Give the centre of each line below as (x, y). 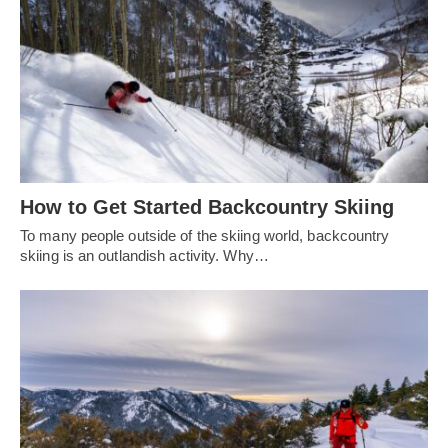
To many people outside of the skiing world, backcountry (205, 235)
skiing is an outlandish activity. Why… (144, 255)
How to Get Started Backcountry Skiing (207, 206)
